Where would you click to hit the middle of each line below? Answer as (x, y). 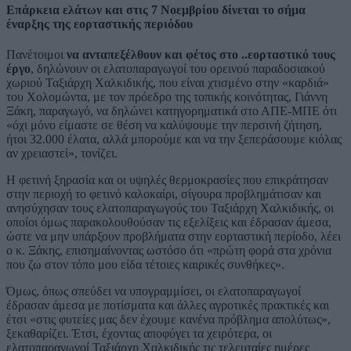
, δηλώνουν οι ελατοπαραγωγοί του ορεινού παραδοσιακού (178, 69)
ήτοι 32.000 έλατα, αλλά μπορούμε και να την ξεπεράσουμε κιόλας (174, 139)
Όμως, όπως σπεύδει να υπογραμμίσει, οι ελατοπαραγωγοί (154, 291)
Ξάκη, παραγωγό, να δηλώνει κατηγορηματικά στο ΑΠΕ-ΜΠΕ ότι (172, 111)
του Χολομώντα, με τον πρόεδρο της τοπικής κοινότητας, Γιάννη (167, 97)
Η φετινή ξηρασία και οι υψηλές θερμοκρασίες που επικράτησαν (167, 180)
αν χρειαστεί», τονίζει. (62, 154)
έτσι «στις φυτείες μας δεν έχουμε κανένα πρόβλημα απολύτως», (168, 320)
